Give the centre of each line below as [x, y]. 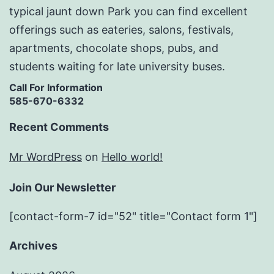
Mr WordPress [46, 157]
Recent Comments [59, 127]
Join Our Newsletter [62, 188]
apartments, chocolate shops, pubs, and [114, 48]
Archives [33, 246]
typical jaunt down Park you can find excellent [128, 11]
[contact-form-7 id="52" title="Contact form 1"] [133, 217]
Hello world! [132, 157]
